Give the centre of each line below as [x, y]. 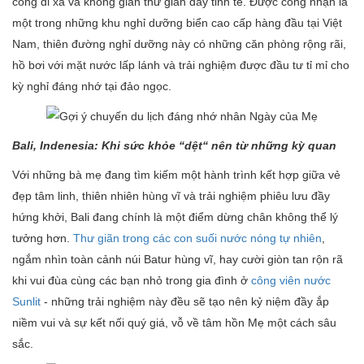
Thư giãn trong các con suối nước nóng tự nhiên [197, 238]
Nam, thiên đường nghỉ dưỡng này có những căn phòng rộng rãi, [179, 43]
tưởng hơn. [43, 238]
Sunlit [26, 302]
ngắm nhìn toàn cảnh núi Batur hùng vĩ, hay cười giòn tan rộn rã [178, 260]
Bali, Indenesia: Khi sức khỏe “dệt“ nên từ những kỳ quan [174, 146]
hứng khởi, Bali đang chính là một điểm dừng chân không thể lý [175, 217]
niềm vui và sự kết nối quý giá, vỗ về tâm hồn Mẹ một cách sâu [174, 323]
